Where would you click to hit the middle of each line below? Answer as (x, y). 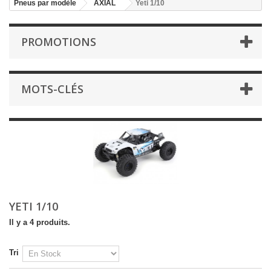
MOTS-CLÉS (52, 89)
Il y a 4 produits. (40, 222)
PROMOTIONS (59, 41)
